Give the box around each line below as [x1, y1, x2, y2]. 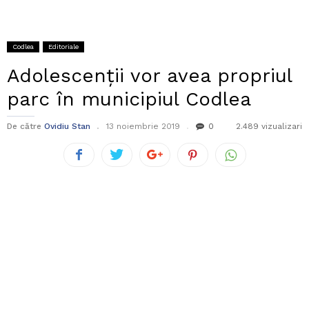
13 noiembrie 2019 [106, 121, 180, 132]
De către [7, 121, 41, 132]
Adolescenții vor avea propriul [7, 64, 292, 88]
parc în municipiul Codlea [7, 88, 251, 111]
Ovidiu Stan [44, 121, 90, 132]
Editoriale [48, 43, 79, 51]
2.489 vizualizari [236, 121, 302, 132]
